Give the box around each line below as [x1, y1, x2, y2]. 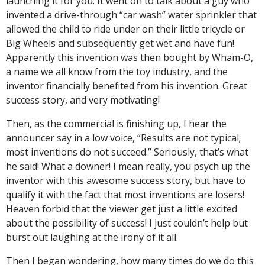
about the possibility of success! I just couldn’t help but [6, 216, 248, 230]
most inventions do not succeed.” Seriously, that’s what [6, 145, 248, 159]
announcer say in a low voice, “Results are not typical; [6, 131, 241, 144]
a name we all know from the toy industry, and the [6, 64, 228, 78]
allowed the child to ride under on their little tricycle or [6, 22, 245, 35]
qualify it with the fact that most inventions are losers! [6, 188, 244, 201]
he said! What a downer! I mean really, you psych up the [6, 159, 250, 173]
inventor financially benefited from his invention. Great [6, 79, 247, 92]
